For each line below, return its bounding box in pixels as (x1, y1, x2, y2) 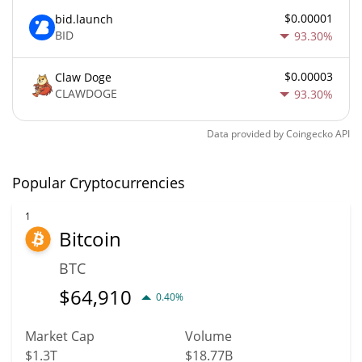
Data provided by (207, 126, 284, 141)
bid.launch (55, 11, 113, 27)
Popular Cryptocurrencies (12, 172, 185, 192)
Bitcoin (59, 225, 121, 252)
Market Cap (25, 326, 95, 345)
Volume (185, 326, 232, 345)
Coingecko (286, 126, 333, 141)
